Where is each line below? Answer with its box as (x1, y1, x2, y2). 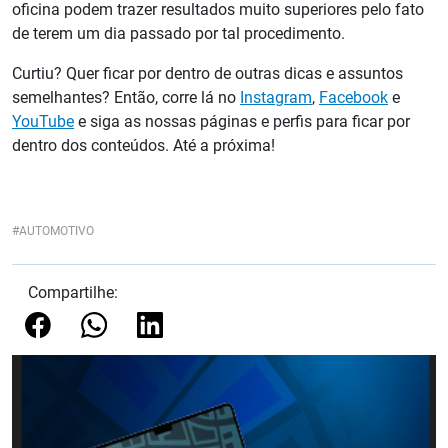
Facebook (319, 88, 388, 108)
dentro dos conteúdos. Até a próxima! (12, 136, 279, 156)
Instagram (240, 88, 312, 108)
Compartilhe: (28, 283, 118, 303)
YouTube (12, 112, 74, 132)
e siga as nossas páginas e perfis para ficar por (74, 112, 410, 132)
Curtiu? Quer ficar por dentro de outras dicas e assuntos (12, 64, 403, 84)
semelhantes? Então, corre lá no (12, 88, 240, 108)
